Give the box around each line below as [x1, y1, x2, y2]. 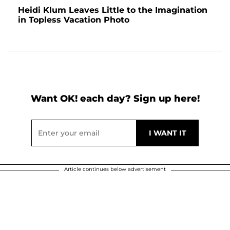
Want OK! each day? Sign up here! [30, 93, 200, 105]
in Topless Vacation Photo [18, 15, 129, 25]
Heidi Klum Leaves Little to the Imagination [18, 5, 207, 15]
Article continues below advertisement [64, 166, 166, 173]
